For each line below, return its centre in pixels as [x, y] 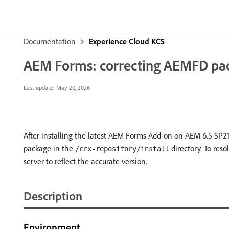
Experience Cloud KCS [127, 41]
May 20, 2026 [72, 88]
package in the [49, 148]
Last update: [39, 88]
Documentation [50, 41]
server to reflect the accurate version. [85, 161]
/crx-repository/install [122, 149]
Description [53, 196]
